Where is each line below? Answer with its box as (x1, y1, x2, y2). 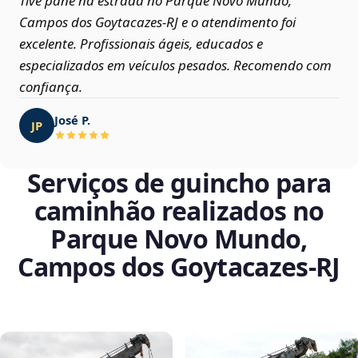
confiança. (19, 78, 82, 97)
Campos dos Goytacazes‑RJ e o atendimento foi (19, 13, 296, 32)
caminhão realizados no (34, 193, 324, 229)
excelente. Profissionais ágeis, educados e (19, 34, 263, 54)
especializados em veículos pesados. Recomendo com (19, 56, 332, 75)
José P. (54, 111, 90, 128)
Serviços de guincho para (26, 165, 332, 201)
